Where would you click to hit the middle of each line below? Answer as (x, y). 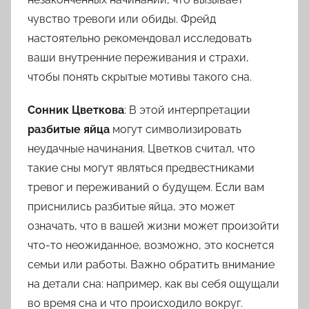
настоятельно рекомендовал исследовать (140, 39)
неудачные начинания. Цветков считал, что (141, 149)
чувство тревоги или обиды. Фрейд (122, 19)
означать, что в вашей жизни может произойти (153, 226)
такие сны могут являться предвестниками (141, 168)
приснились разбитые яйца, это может (131, 207)
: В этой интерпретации (187, 110)
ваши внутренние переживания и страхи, (138, 58)
